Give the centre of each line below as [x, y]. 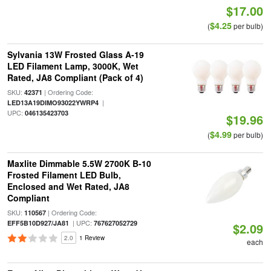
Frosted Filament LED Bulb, [64, 175]
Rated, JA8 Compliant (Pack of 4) [75, 77]
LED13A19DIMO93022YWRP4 [53, 103]
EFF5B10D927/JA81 [38, 223]
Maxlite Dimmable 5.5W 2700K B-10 [79, 163]
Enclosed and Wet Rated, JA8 [68, 186]
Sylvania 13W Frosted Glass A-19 [75, 54]
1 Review [92, 238]
